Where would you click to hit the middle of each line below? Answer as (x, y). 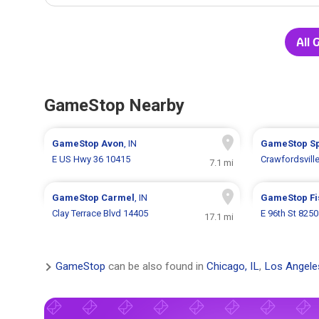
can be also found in (156, 267)
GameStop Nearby (114, 106)
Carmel (118, 198)
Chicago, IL (233, 267)
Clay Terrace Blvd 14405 (100, 214)
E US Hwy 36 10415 (91, 159)
